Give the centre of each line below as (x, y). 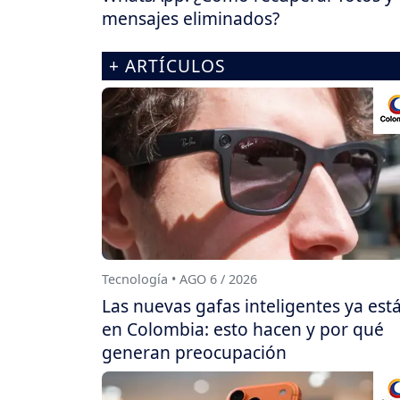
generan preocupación (194, 353)
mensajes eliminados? (191, 19)
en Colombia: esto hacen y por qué (243, 329)
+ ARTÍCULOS (167, 66)
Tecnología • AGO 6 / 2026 (179, 279)
